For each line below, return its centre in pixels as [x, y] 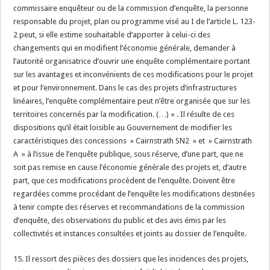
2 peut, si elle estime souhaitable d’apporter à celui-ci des [112, 35]
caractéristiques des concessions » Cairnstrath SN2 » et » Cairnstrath [133, 141]
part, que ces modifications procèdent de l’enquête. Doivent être [124, 181]
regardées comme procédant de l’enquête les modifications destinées [134, 194]
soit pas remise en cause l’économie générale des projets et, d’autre [130, 167]
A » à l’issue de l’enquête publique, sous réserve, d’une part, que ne [129, 154]
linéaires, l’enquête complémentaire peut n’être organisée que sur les [132, 101]
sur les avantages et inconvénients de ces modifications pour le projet [133, 74]
